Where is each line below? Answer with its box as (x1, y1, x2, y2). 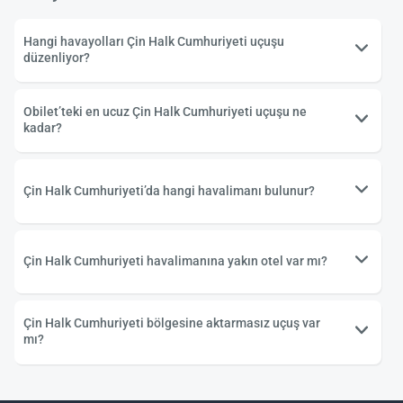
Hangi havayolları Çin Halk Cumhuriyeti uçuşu (23, 33, 284, 49)
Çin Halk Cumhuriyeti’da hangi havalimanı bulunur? (23, 183, 315, 199)
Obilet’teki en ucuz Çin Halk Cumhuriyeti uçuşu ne (23, 104, 307, 121)
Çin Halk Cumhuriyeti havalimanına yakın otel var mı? (23, 254, 327, 270)
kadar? (23, 121, 62, 137)
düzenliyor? (23, 49, 90, 66)
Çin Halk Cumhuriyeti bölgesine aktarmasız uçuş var (23, 316, 320, 332)
